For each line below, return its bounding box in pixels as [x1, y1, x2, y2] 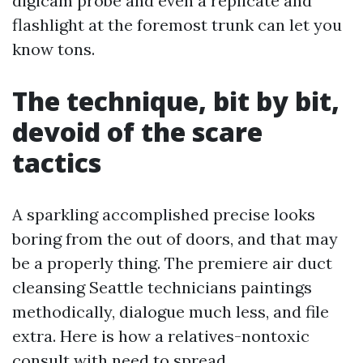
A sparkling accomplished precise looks [12, 204, 315, 225]
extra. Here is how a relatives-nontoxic [12, 326, 310, 347]
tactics [12, 145, 101, 181]
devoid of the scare [12, 114, 263, 150]
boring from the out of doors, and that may [12, 228, 338, 250]
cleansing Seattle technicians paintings [12, 277, 312, 298]
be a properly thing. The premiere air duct [12, 253, 332, 274]
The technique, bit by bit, [12, 83, 340, 119]
